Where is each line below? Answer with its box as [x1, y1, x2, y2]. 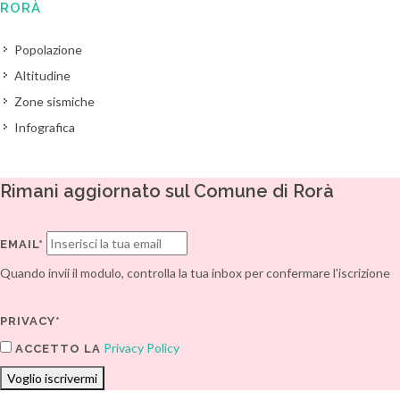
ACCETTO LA [12, 342, 101, 355]
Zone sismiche [14, 94, 95, 109]
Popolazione [14, 42, 82, 57]
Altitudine [14, 68, 71, 83]
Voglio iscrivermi [7, 371, 97, 386]
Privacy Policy [104, 340, 179, 355]
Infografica [14, 120, 75, 135]
